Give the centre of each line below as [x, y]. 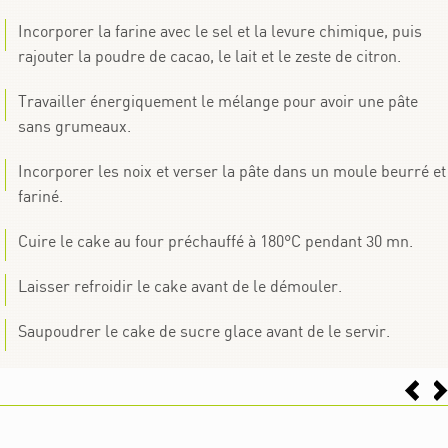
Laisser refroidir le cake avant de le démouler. [179, 286]
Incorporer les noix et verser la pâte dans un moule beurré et [231, 171]
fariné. [40, 196]
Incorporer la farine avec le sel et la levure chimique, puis [219, 31]
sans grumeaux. [74, 126]
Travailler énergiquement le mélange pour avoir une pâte [217, 101]
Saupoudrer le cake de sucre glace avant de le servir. [203, 331]
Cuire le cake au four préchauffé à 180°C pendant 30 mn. [215, 241]
